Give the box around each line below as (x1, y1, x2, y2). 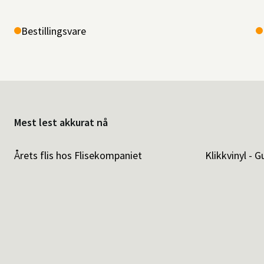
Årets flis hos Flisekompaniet (14, 148, 142, 162)
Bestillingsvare (21, 24, 86, 38)
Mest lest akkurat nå (14, 115, 108, 129)
